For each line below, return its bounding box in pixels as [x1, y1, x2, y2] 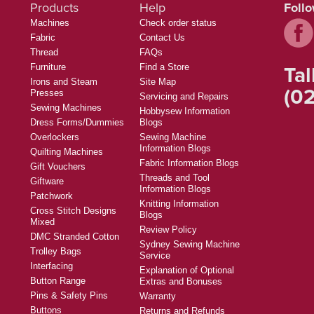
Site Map [139, 76, 176, 88]
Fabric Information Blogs [139, 158, 239, 169]
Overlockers [30, 132, 79, 143]
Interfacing [30, 261, 73, 272]
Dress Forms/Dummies [30, 117, 124, 128]
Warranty [139, 291, 176, 302]
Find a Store [139, 62, 189, 73]
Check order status [139, 18, 217, 29]
